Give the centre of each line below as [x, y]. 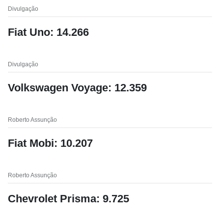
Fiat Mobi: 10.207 [50, 143]
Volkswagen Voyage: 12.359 [77, 88]
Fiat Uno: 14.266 [48, 32]
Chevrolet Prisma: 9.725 [69, 199]
